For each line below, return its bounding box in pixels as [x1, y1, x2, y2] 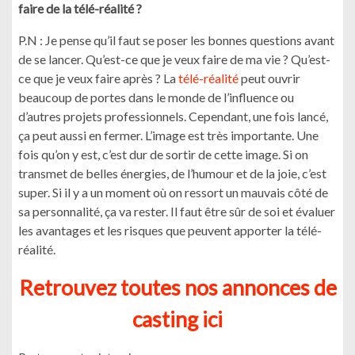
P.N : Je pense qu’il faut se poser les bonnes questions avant [18, 32, 334, 48]
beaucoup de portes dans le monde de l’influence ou [18, 90, 294, 105]
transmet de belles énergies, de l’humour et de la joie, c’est [18, 166, 326, 181]
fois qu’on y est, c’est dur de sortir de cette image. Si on [18, 147, 308, 162]
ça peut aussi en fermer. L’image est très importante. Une [18, 128, 319, 143]
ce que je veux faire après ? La [18, 71, 178, 86]
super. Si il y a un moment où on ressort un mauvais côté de [18, 185, 328, 200]
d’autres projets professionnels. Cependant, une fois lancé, [18, 109, 328, 124]
